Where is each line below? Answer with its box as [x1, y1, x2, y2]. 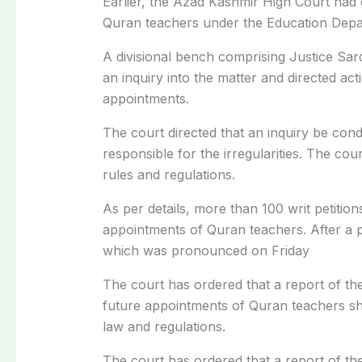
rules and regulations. [102, 166, 235, 183]
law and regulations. [102, 318, 225, 335]
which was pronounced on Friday [102, 242, 309, 259]
